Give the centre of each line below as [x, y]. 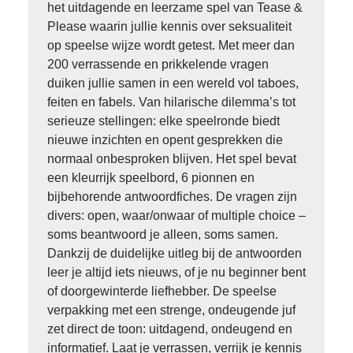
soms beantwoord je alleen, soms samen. [163, 234]
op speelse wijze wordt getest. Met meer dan [171, 45]
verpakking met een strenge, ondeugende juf [171, 310]
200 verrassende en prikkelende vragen [158, 64]
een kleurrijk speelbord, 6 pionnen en [151, 178]
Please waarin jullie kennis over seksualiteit [169, 26]
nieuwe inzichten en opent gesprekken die [165, 140]
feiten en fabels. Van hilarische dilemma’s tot [171, 102]
